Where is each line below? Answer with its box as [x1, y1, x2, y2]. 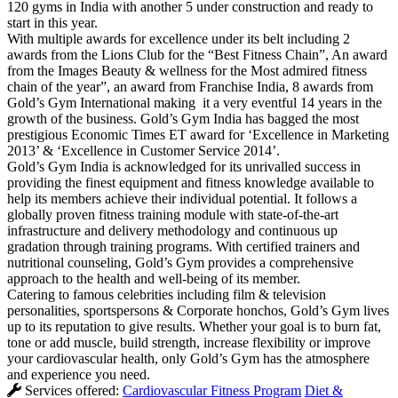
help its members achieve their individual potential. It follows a [7, 191, 357, 207]
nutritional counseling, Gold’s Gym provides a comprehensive [7, 255, 354, 271]
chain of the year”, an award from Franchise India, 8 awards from [7, 79, 373, 95]
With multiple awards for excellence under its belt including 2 [7, 31, 350, 47]
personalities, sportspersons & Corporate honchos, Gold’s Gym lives [7, 303, 389, 319]
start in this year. [7, 15, 98, 31]
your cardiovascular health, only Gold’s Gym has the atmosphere [7, 351, 370, 367]
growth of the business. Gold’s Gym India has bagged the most [7, 111, 359, 127]
